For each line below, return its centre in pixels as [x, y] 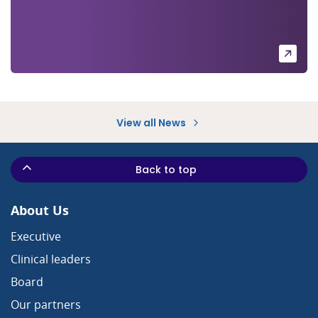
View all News [152, 123]
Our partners [46, 305]
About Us [40, 210]
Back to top [166, 170]
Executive [36, 237]
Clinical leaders [51, 259]
